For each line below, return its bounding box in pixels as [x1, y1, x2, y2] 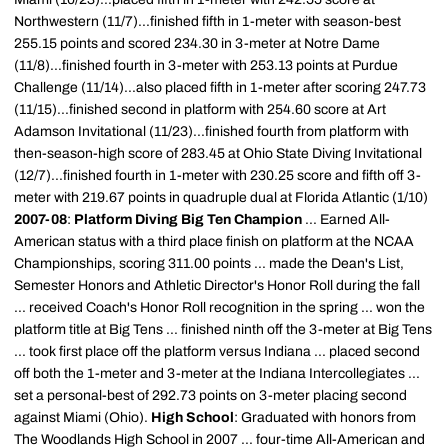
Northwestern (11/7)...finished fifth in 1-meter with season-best [14, 14, 401, 29]
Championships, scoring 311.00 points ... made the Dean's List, [14, 256, 404, 271]
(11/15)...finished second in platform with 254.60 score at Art [14, 102, 386, 117]
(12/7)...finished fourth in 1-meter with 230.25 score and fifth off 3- [14, 168, 421, 183]
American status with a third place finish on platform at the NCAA [14, 234, 414, 249]
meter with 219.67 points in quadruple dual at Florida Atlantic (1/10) [14, 190, 428, 205]
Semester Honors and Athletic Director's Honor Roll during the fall [14, 278, 420, 293]
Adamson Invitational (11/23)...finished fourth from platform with [14, 124, 409, 139]
